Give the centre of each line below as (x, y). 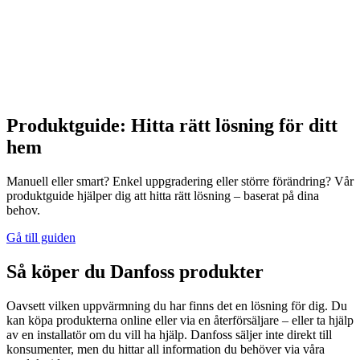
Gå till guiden (41, 238)
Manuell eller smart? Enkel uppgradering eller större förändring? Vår (180, 182)
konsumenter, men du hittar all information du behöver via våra (166, 349)
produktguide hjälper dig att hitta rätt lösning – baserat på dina (163, 196)
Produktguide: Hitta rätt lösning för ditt (172, 126)
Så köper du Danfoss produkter (135, 271)
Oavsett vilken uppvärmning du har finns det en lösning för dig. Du (177, 305)
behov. (23, 211)
